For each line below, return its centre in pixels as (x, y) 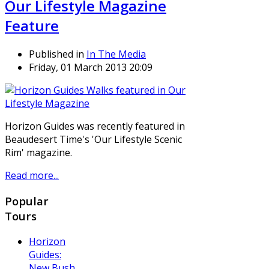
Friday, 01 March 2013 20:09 (91, 68)
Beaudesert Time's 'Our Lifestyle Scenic (93, 140)
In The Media (116, 54)
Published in (56, 54)
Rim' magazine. (38, 153)
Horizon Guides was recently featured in (95, 126)
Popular (27, 201)
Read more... (32, 176)
